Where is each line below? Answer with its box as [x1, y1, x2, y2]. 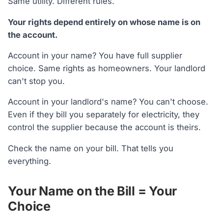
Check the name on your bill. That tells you [8, 143, 174, 153]
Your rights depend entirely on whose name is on [8, 17, 201, 27]
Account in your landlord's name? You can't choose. [8, 97, 209, 107]
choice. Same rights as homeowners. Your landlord [8, 63, 206, 73]
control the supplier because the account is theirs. [8, 122, 201, 133]
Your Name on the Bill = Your [8, 183, 177, 199]
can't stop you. [8, 76, 65, 86]
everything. [8, 156, 52, 166]
